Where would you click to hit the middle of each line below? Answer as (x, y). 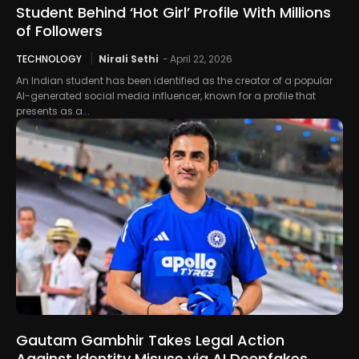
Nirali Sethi (129, 58)
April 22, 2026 (201, 58)
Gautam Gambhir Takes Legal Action (150, 340)
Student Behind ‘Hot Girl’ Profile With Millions (173, 12)
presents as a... (53, 111)
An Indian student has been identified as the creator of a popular (174, 80)
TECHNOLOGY (49, 58)
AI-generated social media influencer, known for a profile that (166, 95)
